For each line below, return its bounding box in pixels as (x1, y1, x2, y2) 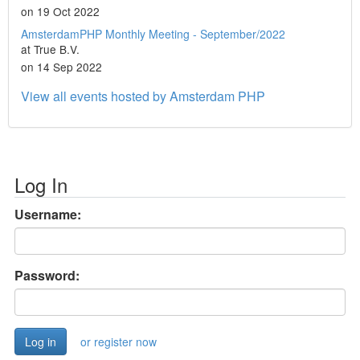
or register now (80, 333, 157, 350)
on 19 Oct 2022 (21, 3, 100, 19)
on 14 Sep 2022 (21, 59, 102, 75)
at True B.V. (21, 41, 80, 57)
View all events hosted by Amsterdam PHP (21, 87, 265, 105)
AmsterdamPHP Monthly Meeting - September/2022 (21, 26, 285, 42)
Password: (14, 266, 80, 284)
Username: (14, 205, 81, 223)
